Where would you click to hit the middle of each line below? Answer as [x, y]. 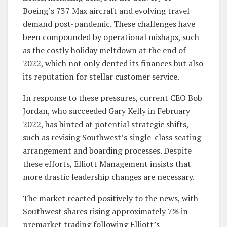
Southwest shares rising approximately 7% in [105, 211]
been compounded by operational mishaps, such [111, 37]
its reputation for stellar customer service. [101, 76]
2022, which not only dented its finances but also [113, 63]
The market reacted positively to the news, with [110, 198]
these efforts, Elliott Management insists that [107, 163]
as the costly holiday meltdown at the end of [104, 50]
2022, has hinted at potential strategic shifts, [106, 124]
